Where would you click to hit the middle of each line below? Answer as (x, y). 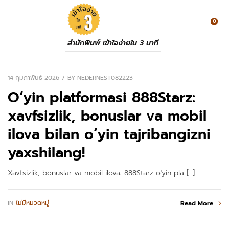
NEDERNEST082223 (105, 78)
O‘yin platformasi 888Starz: (101, 97)
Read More (197, 203)
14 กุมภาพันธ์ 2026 (33, 78)
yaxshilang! (46, 152)
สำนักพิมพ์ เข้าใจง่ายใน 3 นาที (113, 43)
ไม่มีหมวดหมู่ (32, 203)
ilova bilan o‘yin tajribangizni (109, 134)
